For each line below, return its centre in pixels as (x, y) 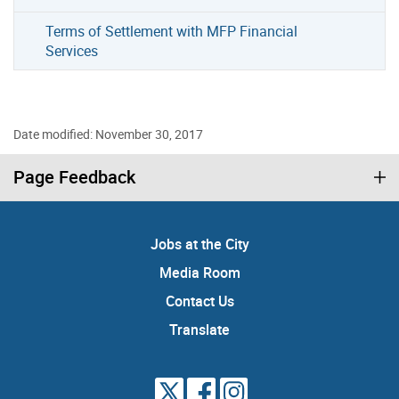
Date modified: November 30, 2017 (108, 134)
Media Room (199, 272)
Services (72, 50)
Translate (199, 329)
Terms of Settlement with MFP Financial (172, 31)
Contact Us (199, 301)
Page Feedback (74, 176)
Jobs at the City (199, 244)
